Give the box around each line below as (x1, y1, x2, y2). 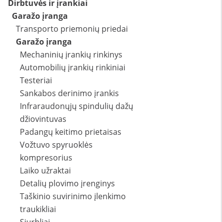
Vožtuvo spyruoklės (20, 139, 93, 151)
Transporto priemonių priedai (16, 23, 128, 35)
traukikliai (20, 204, 56, 215)
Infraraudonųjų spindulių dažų (20, 101, 133, 112)
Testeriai (20, 75, 52, 86)
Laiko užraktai (20, 165, 71, 176)
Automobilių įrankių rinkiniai (20, 62, 125, 73)
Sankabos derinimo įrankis (20, 88, 119, 99)
